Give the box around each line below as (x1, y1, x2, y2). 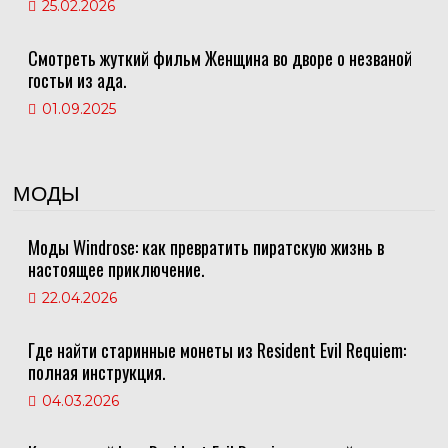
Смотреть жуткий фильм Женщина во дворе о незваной (27, 44, 412, 71)
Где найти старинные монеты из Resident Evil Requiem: (27, 336, 406, 363)
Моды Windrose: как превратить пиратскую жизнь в (27, 233, 384, 260)
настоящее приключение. (27, 255, 205, 282)
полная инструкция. (27, 358, 166, 385)
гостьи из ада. (27, 66, 127, 93)
